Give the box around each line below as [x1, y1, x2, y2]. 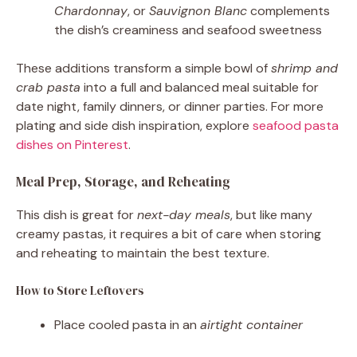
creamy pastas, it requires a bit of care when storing [16, 225, 321, 242]
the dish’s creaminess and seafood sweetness [54, 21, 322, 38]
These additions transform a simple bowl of [16, 59, 271, 76]
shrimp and [271, 59, 338, 76]
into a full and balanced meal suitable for [80, 78, 319, 96]
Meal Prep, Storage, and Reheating [16, 171, 230, 191]
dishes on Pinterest [16, 135, 128, 153]
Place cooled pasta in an [54, 316, 200, 333]
